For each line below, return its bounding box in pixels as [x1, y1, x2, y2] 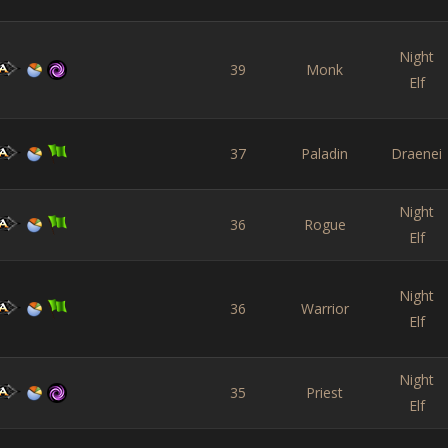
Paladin [301, 144, 348, 163]
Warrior [300, 299, 349, 318]
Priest [306, 383, 343, 402]
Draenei [391, 144, 442, 163]
